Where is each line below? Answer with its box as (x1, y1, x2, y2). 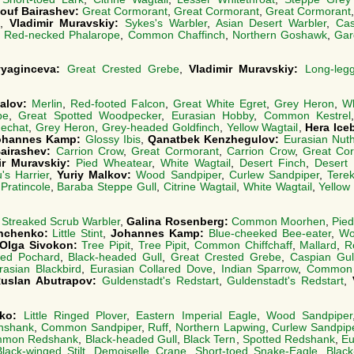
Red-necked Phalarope (4, 28, 121, 41)
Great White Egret (173, 98, 266, 111)
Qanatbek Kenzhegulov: (148, 134, 284, 146)
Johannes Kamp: (111, 227, 209, 239)
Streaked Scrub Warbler (2, 215, 121, 228)
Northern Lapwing (175, 321, 265, 333)
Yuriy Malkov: (57, 169, 137, 182)
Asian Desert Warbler (215, 17, 327, 29)
